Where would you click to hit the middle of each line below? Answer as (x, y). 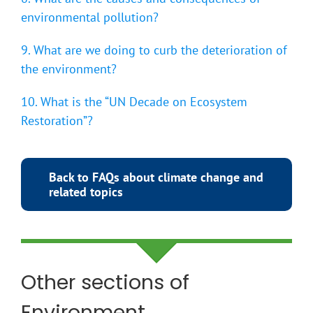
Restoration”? (57, 121)
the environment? (69, 69)
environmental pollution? (90, 17)
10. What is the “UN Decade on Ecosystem (134, 102)
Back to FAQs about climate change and (156, 177)
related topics (86, 192)
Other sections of (105, 282)
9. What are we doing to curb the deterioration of (154, 50)
